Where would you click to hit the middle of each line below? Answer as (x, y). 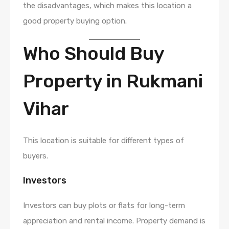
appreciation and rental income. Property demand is (114, 221)
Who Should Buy (94, 53)
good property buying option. (75, 21)
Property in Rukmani (113, 81)
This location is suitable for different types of (104, 140)
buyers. (36, 156)
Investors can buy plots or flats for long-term (104, 205)
